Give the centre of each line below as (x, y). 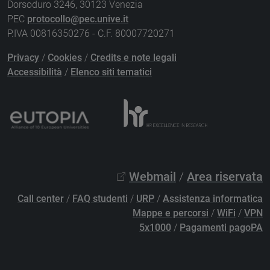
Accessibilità (35, 72)
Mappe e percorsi (171, 213)
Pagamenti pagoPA (221, 228)
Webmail (152, 177)
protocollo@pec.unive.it (78, 19)
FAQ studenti (100, 199)
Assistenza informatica (213, 199)
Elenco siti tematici (111, 72)
